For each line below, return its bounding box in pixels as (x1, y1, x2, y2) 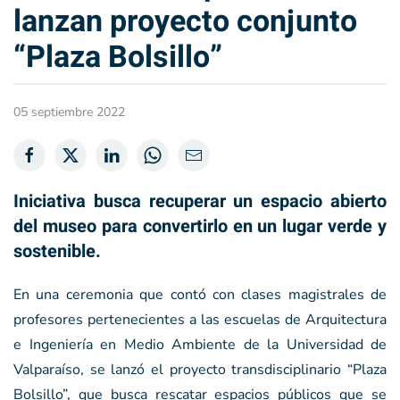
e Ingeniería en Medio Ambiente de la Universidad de (13, 334, 387, 354)
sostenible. (13, 237, 101, 264)
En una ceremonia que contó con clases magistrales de (13, 284, 387, 304)
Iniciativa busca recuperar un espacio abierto (13, 187, 387, 214)
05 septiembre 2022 (13, 103, 125, 121)
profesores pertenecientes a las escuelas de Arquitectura (13, 309, 387, 329)
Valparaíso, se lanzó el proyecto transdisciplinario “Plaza (13, 359, 387, 379)
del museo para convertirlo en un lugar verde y (13, 212, 387, 239)
